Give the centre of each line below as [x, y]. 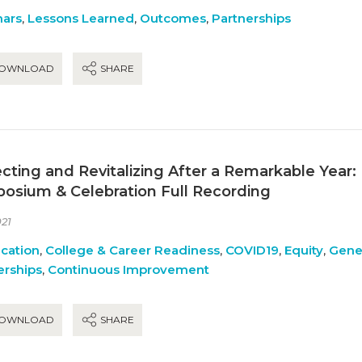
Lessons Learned [81, 18]
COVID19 [252, 250]
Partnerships [251, 18]
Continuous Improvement [128, 269]
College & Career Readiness [133, 250]
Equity [304, 250]
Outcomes [173, 18]
